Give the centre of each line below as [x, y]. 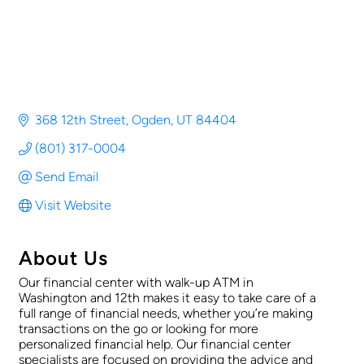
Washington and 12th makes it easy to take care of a [167, 298]
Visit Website [73, 206]
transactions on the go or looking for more [139, 329]
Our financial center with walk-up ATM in [136, 283]
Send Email [67, 177]
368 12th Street [80, 120]
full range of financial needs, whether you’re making [166, 314]
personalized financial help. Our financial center [155, 344]
